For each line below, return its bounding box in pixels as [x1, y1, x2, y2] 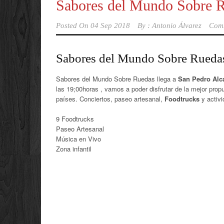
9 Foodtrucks [56, 114, 94, 123]
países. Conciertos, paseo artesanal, [56, 94, 164, 103]
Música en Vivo [56, 134, 101, 143]
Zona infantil [56, 144, 91, 153]
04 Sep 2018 [90, 21, 130, 29]
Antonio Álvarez [152, 21, 201, 29]
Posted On [56, 21, 88, 29]
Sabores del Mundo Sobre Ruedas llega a [56, 74, 176, 83]
